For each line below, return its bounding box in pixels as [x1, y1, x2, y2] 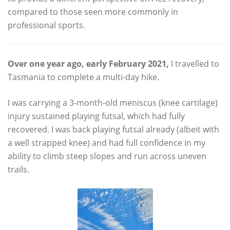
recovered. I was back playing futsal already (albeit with [8, 124, 219, 135]
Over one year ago [8, 58, 82, 69]
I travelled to [171, 58, 219, 69]
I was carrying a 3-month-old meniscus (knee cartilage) [8, 97, 218, 108]
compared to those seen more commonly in [8, 6, 178, 17]
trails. [8, 164, 29, 175]
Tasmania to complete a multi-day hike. [8, 71, 159, 83]
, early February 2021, [82, 58, 171, 69]
